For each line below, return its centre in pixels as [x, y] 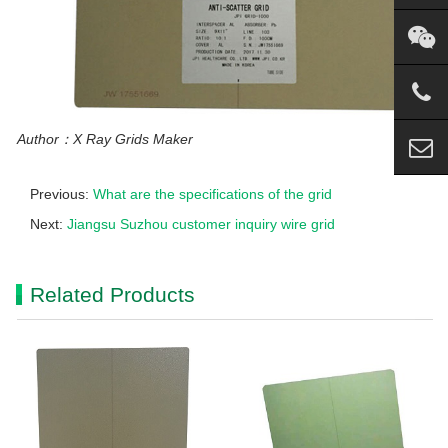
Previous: [61, 194]
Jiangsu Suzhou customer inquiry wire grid [201, 224]
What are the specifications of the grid [212, 194]
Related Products [112, 295]
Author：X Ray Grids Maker [105, 139]
